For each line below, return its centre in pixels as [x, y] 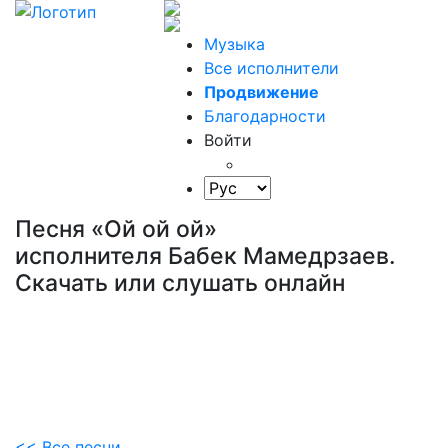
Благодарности [265, 116]
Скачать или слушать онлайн [180, 283]
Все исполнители [272, 68]
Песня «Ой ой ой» [116, 229]
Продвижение [262, 92]
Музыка [235, 44]
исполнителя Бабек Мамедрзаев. [205, 256]
